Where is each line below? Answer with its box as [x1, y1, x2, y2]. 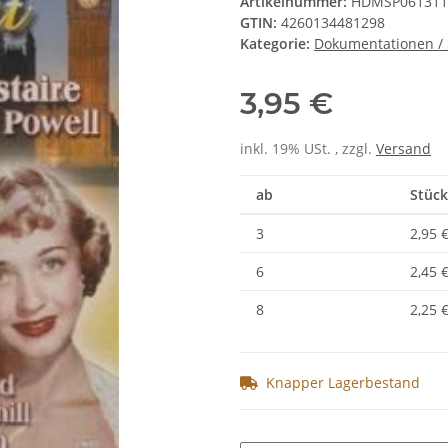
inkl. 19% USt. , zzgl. [240, 139, 376, 159]
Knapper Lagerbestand [266, 373, 420, 393]
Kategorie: [240, 34, 314, 54]
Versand [376, 139, 431, 159]
